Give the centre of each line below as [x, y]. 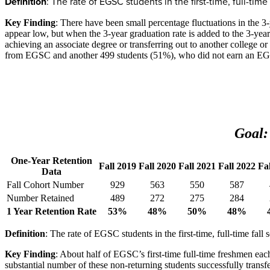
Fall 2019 [118, 166]
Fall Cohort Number [45, 185]
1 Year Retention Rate [52, 212]
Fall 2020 [157, 166]
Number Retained [40, 198]
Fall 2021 [197, 166]
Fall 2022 [237, 166]
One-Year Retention [52, 161]
